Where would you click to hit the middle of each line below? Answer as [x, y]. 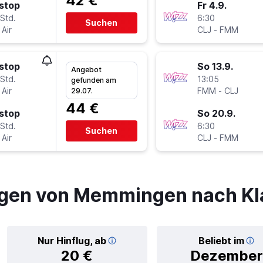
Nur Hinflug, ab [72, 240]
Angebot [86, 69]
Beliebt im [221, 240]
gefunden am [93, 80]
